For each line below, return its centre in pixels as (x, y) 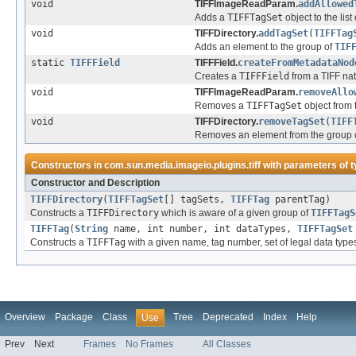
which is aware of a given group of (235, 213)
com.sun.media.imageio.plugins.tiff (182, 166)
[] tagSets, (197, 200)
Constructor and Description (95, 183)
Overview (25, 317)
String (91, 229)
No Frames (149, 344)
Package (74, 317)
